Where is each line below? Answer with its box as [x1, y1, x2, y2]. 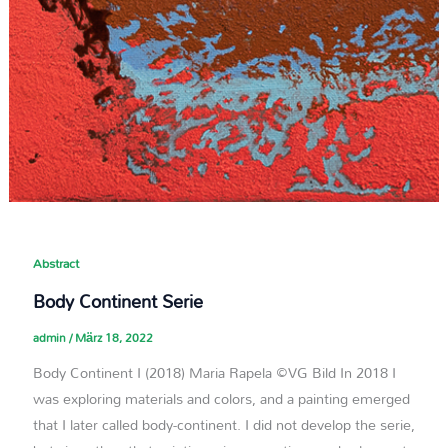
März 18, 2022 [74, 324, 153, 350]
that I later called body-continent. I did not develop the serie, [32, 409, 415, 439]
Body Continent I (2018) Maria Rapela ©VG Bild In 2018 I [32, 357, 396, 387]
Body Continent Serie [32, 282, 203, 320]
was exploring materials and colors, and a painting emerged [32, 383, 410, 413]
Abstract [32, 250, 79, 277]
